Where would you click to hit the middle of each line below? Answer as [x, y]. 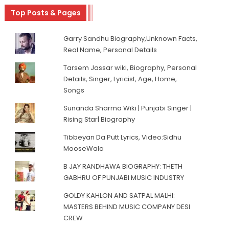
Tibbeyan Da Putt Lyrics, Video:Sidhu [123, 138]
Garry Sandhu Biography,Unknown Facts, [131, 39]
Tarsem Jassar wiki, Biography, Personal [130, 68]
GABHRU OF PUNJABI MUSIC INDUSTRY [124, 178]
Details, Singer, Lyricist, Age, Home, [120, 79]
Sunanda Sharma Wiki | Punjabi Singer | [128, 108]
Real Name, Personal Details [110, 50]
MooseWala [84, 149]
